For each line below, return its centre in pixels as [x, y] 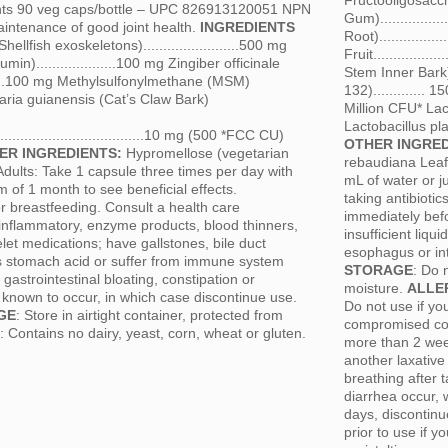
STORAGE [378, 270]
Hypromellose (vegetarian [205, 153]
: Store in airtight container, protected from [149, 315]
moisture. [375, 288]
